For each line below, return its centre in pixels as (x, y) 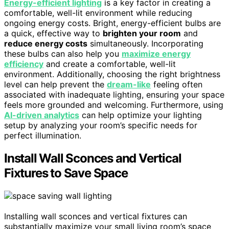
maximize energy (156, 53)
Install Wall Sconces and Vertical (93, 158)
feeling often (177, 84)
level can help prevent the (55, 84)
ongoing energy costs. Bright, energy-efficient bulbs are (112, 23)
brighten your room (142, 33)
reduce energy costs (46, 43)
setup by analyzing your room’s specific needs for (101, 125)
